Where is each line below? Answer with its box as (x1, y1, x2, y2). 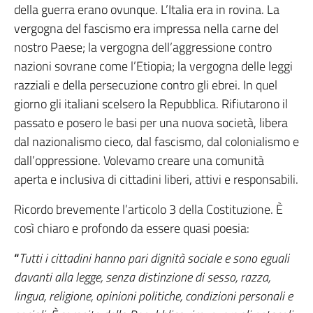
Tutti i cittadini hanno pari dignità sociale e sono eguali (19, 249, 289, 268)
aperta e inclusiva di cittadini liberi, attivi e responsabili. (14, 170, 298, 189)
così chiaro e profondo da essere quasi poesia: (14, 219, 249, 238)
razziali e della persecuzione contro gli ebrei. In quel (14, 75, 277, 95)
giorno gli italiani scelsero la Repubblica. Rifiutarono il (14, 94, 288, 114)
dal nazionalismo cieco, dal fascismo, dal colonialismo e (14, 132, 299, 152)
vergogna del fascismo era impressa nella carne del (14, 19, 279, 38)
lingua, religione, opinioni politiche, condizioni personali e (14, 286, 293, 306)
